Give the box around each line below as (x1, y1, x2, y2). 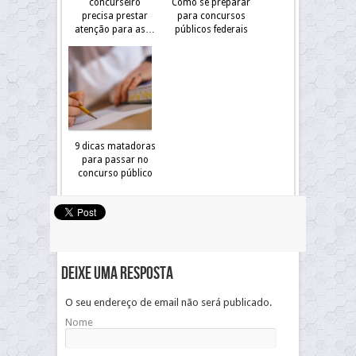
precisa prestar (82, 10, 148, 21)
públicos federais (174, 24, 248, 35)
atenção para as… (75, 24, 155, 35)
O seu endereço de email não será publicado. (65, 296, 272, 308)
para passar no (81, 154, 149, 165)
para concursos (176, 10, 246, 21)
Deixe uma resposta (61, 263, 173, 284)
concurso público (77, 168, 153, 179)
